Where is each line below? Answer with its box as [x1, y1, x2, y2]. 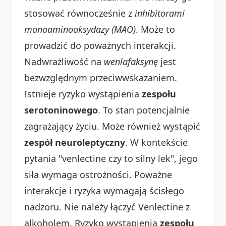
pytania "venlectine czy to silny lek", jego [24, 152, 198, 164]
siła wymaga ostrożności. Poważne [24, 168, 172, 181]
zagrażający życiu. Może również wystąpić [24, 120, 200, 132]
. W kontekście [125, 136, 188, 148]
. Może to [136, 23, 175, 35]
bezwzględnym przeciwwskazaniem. [24, 71, 177, 84]
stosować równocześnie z [24, 7, 135, 19]
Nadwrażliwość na [24, 55, 104, 68]
